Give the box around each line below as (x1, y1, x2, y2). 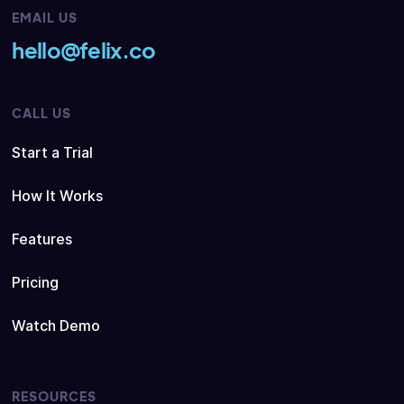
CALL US (12, 105, 72, 121)
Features (12, 230, 73, 248)
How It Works (12, 187, 104, 205)
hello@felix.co (12, 36, 156, 63)
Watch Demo (12, 317, 101, 335)
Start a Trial (12, 143, 94, 161)
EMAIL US (12, 9, 78, 25)
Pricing (12, 273, 60, 291)
